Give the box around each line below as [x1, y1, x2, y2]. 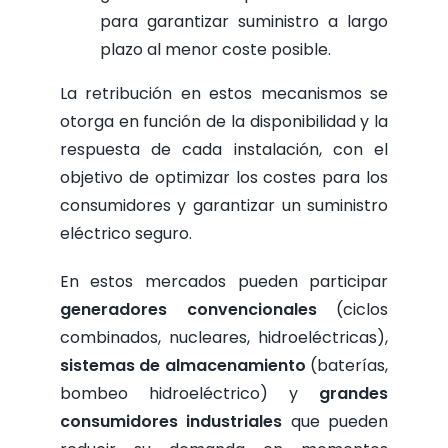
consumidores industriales [59, 410, 283, 434]
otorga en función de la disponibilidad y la [59, 110, 389, 134]
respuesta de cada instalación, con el [59, 138, 389, 162]
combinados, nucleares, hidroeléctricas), [59, 326, 389, 350]
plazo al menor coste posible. [99, 38, 331, 62]
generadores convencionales [59, 298, 317, 322]
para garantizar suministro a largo [99, 10, 389, 34]
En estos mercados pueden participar [59, 270, 389, 294]
